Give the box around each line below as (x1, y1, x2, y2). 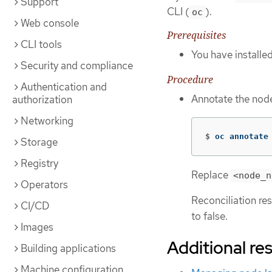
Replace (191, 168, 231, 182)
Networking (21, 114, 73, 127)
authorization (12, 93, 72, 106)
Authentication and (21, 80, 107, 93)
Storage (21, 135, 58, 149)
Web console (21, 16, 79, 30)
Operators (21, 178, 68, 191)
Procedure (167, 73, 213, 87)
